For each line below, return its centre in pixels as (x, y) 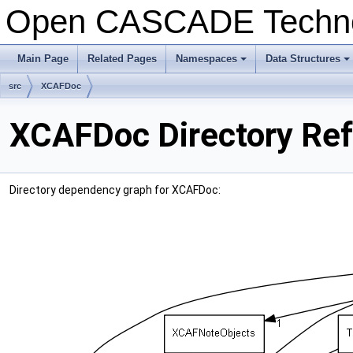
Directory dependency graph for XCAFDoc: (115, 190)
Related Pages (122, 59)
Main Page (43, 59)
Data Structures (303, 59)
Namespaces (206, 59)
